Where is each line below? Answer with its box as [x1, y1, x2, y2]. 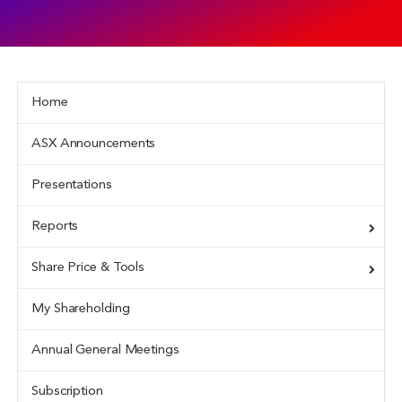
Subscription [31, 385, 103, 398]
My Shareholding [31, 302, 130, 316]
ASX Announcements [31, 137, 156, 151]
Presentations [31, 179, 112, 192]
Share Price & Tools [31, 261, 145, 275]
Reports [31, 220, 79, 233]
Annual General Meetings [31, 344, 179, 357]
